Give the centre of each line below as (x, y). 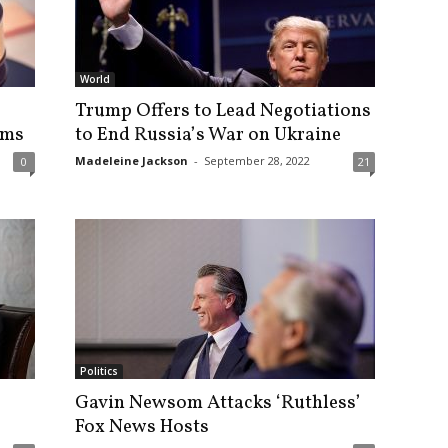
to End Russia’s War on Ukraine (207, 135)
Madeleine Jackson (131, 160)
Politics (98, 371)
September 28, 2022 (256, 160)
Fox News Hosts (141, 427)
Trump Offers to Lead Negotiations (222, 111)
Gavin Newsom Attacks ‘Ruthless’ (217, 403)
